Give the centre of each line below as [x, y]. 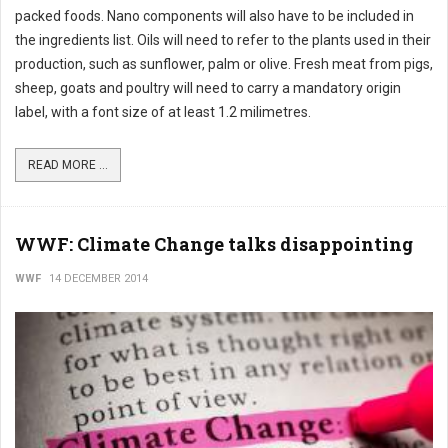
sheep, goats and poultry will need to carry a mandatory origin [208, 88]
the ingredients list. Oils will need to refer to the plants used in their [223, 40]
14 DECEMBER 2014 [98, 278]
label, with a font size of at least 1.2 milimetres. [167, 112]
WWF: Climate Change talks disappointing [214, 244]
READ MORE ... [68, 165]
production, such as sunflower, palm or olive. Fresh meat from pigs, [224, 64]
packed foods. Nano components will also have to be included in [214, 16]
